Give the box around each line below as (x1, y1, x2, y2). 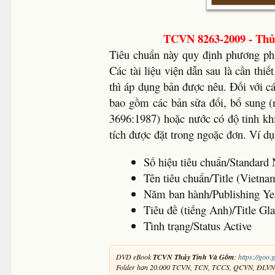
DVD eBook (116, 252, 153, 262)
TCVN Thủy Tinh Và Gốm (153, 252, 234, 263)
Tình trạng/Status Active (144, 217, 252, 233)
